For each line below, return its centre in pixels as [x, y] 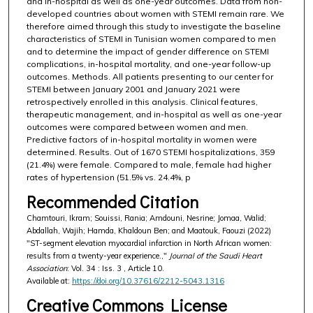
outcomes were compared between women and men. [137, 126]
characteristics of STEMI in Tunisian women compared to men [151, 38]
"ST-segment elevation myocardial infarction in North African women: [149, 243]
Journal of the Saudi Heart [215, 256]
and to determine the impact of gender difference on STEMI [147, 51]
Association [46, 269]
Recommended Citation [112, 202]
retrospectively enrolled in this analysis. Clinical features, [142, 101]
